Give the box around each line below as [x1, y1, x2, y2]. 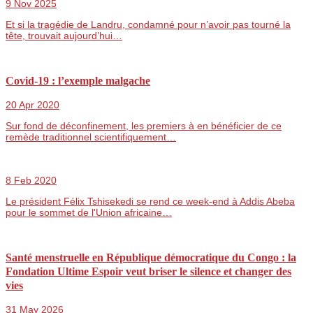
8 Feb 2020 [6, 175, 57, 187]
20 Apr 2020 [6, 99, 59, 111]
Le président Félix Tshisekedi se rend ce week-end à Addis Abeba [6, 196, 295, 208]
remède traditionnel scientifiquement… [6, 131, 176, 143]
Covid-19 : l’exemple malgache [6, 73, 150, 87]
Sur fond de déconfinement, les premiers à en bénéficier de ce [6, 120, 282, 132]
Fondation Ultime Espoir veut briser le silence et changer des [6, 264, 291, 278]
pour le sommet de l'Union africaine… [6, 207, 172, 219]
